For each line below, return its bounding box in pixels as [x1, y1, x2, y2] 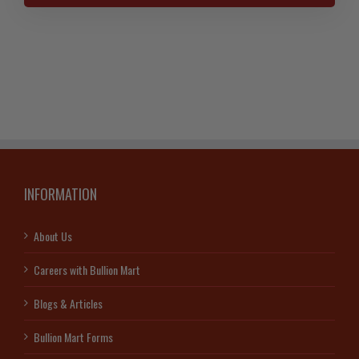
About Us [34, 227, 72, 244]
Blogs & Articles [34, 294, 103, 312]
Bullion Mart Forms [34, 328, 113, 345]
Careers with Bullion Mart [34, 260, 140, 278]
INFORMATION [24, 183, 97, 204]
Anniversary [178, 42, 239, 56]
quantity [178, 76, 219, 90]
